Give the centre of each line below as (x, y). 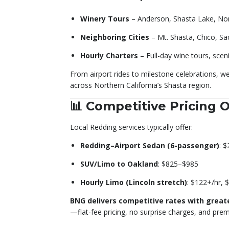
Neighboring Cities (115, 37)
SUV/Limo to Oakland (119, 164)
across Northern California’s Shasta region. (141, 85)
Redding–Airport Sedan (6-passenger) (150, 145)
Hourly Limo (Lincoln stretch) (134, 182)
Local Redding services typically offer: (131, 127)
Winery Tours (105, 18)
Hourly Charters (109, 55)
